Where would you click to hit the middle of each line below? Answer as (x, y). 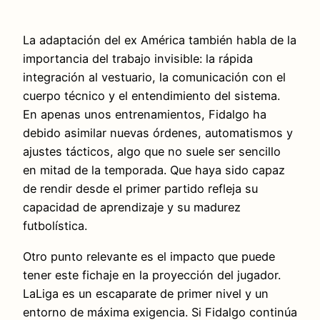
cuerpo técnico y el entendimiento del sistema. (151, 96)
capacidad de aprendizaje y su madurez (132, 207)
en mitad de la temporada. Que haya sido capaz (154, 170)
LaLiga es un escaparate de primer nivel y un (146, 293)
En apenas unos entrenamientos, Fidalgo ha (145, 115)
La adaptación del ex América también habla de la (160, 40)
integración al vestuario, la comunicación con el (154, 77)
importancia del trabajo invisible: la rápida (138, 59)
